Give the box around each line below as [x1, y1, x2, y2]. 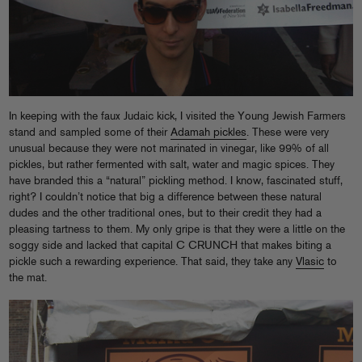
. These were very [246, 126, 329, 139]
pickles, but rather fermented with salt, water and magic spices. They [9, 158, 335, 171]
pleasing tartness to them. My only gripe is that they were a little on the [9, 223, 345, 236]
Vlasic [296, 255, 324, 268]
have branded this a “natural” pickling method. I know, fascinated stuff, [9, 175, 343, 187]
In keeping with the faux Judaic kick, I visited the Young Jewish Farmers [9, 110, 346, 123]
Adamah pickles [170, 126, 246, 139]
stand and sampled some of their [9, 126, 170, 139]
